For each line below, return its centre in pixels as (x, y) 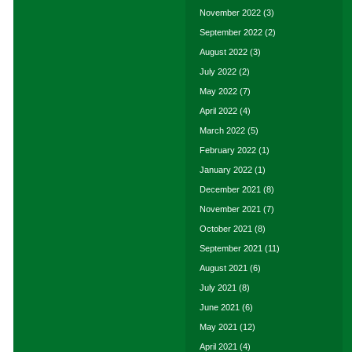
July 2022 (218, 71)
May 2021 (218, 327)
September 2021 (231, 248)
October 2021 (226, 229)
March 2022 (222, 130)
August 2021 (224, 268)
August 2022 (224, 52)
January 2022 (226, 170)
